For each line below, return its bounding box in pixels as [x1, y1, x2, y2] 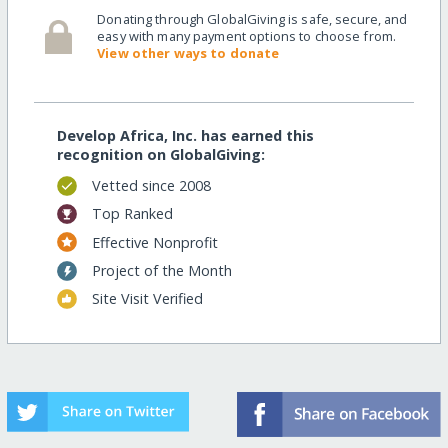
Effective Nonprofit [91, 232, 218, 252]
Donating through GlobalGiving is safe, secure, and [97, 10, 408, 29]
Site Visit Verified [91, 289, 203, 309]
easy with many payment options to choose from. [97, 27, 397, 46]
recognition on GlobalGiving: [56, 144, 265, 164]
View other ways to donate [97, 44, 280, 63]
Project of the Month [91, 261, 232, 281]
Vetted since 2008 [91, 176, 211, 196]
